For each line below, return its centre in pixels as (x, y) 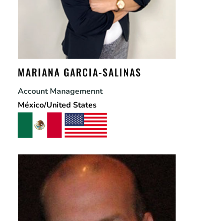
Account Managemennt (60, 91)
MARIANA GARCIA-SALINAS (79, 72)
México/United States (57, 105)
